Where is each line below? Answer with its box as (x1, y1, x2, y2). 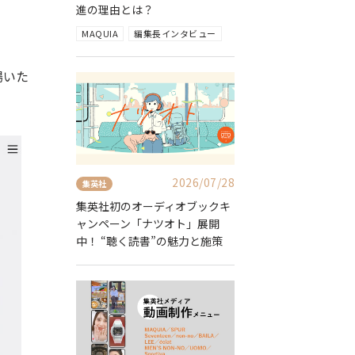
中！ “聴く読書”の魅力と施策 (76, 232, 223, 249)
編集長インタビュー (134, 27, 216, 40)
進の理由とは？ (76, 2, 154, 18)
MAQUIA (82, 27, 118, 40)
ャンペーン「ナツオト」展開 (76, 215, 219, 231)
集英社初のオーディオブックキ (76, 197, 231, 214)
